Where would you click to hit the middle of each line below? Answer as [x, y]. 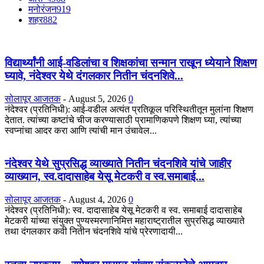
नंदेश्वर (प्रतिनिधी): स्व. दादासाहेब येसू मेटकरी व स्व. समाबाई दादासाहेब [123, 210]
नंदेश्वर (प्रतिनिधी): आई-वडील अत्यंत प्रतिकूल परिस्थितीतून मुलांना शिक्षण [129, 109]
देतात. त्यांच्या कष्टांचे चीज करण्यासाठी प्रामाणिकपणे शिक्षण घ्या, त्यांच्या [123, 120]
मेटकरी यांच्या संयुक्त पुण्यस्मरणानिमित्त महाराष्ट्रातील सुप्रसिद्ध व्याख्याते [125, 221]
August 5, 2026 [97, 98]
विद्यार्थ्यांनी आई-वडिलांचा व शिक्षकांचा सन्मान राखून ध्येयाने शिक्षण [131, 63]
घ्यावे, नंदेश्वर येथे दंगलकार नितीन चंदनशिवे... [94, 76]
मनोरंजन [42, 9]
